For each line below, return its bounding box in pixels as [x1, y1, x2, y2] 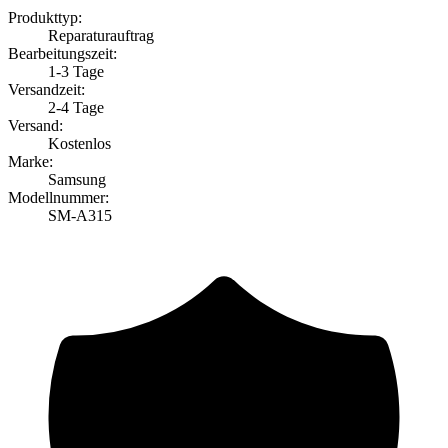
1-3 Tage [48, 62, 104, 80]
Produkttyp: [8, 8, 82, 26]
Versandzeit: [8, 80, 85, 98]
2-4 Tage [48, 98, 104, 116]
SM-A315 [48, 206, 112, 224]
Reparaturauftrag [48, 26, 154, 44]
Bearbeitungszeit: [8, 44, 117, 62]
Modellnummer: [8, 188, 109, 206]
